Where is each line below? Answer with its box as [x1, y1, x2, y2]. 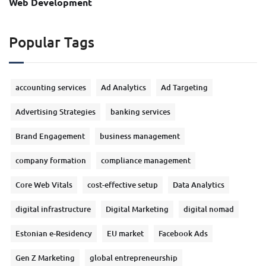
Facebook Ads [159, 227, 208, 239]
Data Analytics [173, 179, 224, 190]
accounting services [15, 81, 86, 93]
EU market [107, 227, 144, 239]
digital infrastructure [15, 203, 91, 214]
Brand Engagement [15, 130, 85, 141]
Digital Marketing [106, 203, 169, 214]
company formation [15, 154, 86, 166]
